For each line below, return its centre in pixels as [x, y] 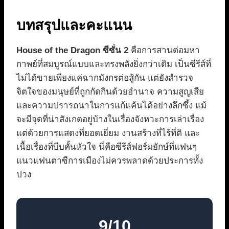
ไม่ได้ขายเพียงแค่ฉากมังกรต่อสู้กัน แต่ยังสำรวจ [105, 78]
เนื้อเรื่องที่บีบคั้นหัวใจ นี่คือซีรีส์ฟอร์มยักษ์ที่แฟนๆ [107, 147]
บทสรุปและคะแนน [74, 26]
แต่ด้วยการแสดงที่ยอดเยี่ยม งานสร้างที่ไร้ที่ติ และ [108, 133]
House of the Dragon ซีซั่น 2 [72, 51]
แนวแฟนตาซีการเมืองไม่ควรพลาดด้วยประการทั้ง [110, 161]
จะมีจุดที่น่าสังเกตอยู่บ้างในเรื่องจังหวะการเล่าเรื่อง [110, 120]
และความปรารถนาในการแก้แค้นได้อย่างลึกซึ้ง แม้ [111, 106]
